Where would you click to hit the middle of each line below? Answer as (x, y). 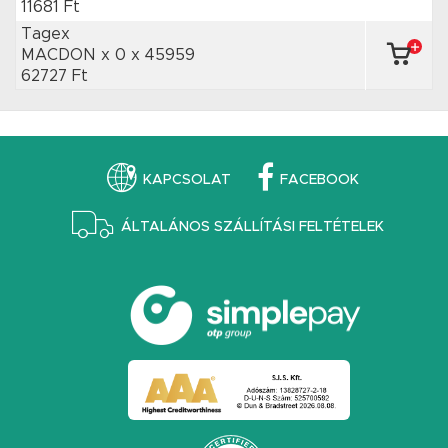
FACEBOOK (319, 179)
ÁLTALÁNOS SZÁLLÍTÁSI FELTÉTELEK (252, 226)
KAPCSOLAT (187, 179)
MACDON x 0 (76, 55)
